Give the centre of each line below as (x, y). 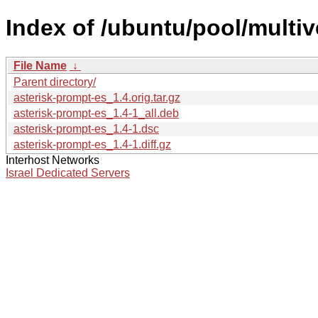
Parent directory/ (55, 82)
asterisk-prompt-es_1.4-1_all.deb (96, 113)
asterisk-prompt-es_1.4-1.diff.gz (92, 144)
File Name (40, 65)
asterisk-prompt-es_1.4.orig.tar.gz (97, 97)
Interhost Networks (53, 160)
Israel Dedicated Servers (68, 172)
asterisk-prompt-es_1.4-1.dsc (86, 128)
